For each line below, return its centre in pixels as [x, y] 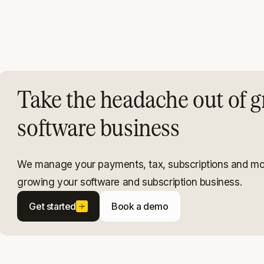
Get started [52, 206]
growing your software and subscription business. [130, 182]
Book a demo [140, 206]
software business [98, 127]
